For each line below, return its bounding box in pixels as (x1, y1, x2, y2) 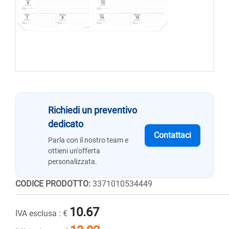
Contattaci (154, 130, 192, 140)
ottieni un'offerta (48, 147, 100, 155)
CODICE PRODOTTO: (15, 179, 93, 189)
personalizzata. (48, 157, 97, 166)
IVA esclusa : (15, 209, 63, 219)
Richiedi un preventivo (48, 105, 137, 116)
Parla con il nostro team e (48, 136, 128, 145)
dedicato (48, 119, 83, 130)
